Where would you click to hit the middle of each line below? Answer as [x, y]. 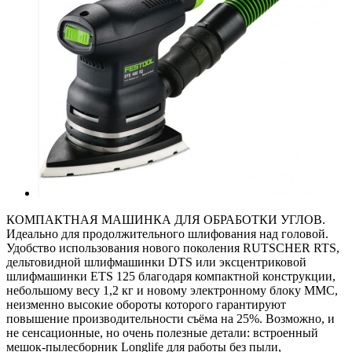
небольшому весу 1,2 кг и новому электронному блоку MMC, [172, 290]
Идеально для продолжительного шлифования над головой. [167, 233]
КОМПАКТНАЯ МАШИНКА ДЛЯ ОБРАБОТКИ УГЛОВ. [166, 219]
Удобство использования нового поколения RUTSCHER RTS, [173, 247]
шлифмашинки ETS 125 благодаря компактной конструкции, [171, 276]
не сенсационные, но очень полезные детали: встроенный [162, 332]
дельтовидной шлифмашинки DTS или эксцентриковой [156, 262]
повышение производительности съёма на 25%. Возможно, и [170, 318]
